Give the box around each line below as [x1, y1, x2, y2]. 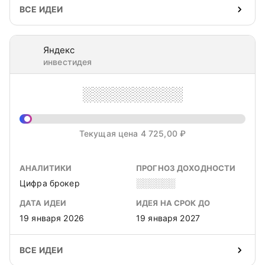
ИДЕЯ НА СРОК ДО [136, 198, 210, 208]
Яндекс [43, 44, 75, 56]
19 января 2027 [136, 213, 200, 223]
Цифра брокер [20, 178, 80, 188]
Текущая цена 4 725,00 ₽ [79, 128, 186, 138]
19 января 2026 [20, 213, 84, 223]
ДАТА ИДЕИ [20, 198, 67, 208]
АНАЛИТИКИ [20, 163, 72, 173]
